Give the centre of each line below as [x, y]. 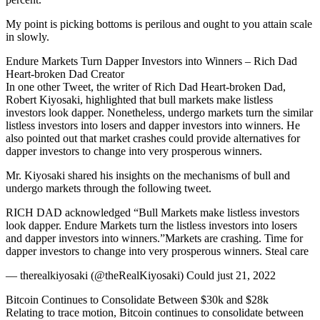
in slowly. [27, 37]
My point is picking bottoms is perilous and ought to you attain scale [159, 24]
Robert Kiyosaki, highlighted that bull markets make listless [139, 100]
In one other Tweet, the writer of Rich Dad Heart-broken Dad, [146, 87]
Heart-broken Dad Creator [65, 74]
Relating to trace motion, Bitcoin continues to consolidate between [155, 312]
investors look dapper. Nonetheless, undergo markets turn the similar [159, 112]
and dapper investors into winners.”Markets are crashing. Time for [154, 238]
